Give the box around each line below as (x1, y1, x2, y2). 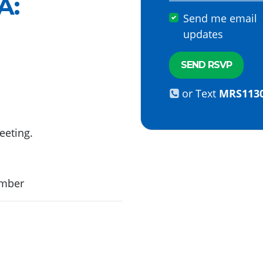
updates (183, 27, 223, 42)
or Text (181, 86, 219, 100)
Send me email (183, 11, 257, 26)
